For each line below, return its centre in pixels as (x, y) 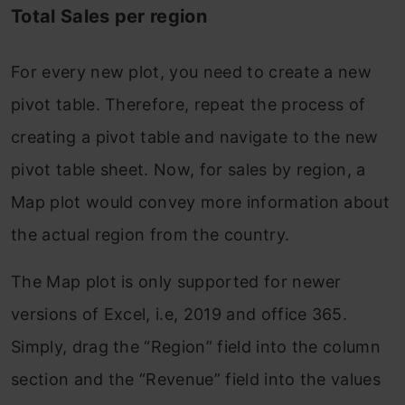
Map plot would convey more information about (201, 202)
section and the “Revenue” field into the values (196, 379)
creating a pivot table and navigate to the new (195, 137)
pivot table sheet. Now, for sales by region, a (188, 169)
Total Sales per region (109, 16)
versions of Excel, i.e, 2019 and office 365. (179, 314)
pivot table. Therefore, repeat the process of (188, 104)
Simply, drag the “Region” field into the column (196, 346)
